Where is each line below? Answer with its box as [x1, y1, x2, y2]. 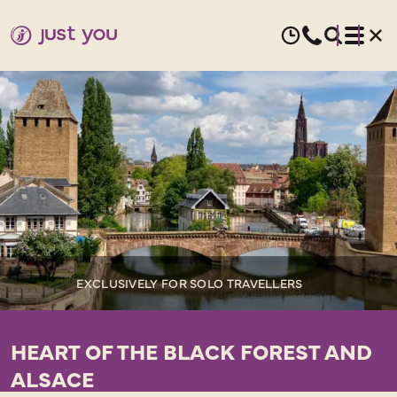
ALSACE [11, 363, 94, 393]
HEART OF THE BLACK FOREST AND [11, 336, 372, 365]
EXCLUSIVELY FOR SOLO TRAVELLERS [76, 274, 303, 292]
